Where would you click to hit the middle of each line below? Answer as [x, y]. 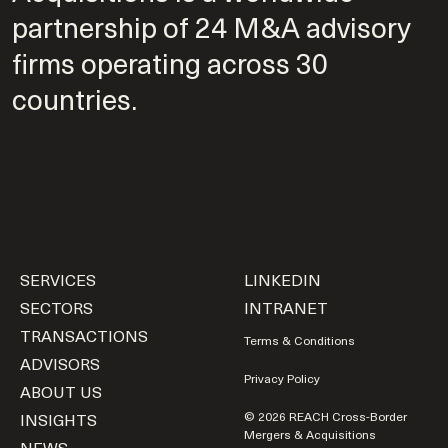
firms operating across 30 [170, 62]
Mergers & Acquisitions [310, 433]
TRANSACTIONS [84, 334]
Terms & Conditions [299, 339]
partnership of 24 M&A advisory [211, 26]
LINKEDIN [282, 278]
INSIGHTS [58, 418]
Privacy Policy [282, 377]
